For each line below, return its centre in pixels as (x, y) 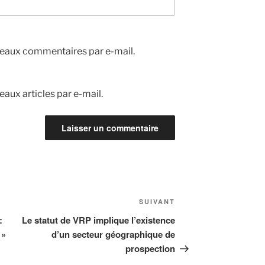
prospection (151, 249)
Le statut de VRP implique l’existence (99, 220)
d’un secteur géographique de (114, 235)
